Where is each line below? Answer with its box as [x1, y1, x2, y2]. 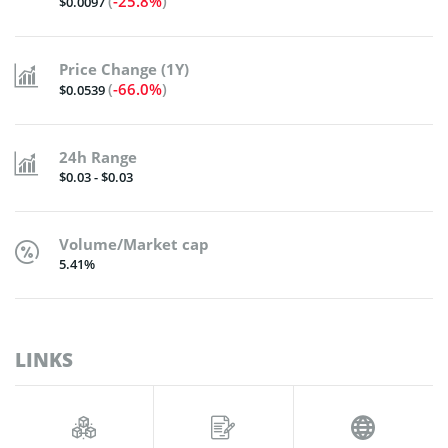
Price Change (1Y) [59, 59, 189, 79]
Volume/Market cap [59, 234, 209, 254]
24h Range [59, 147, 137, 167]
